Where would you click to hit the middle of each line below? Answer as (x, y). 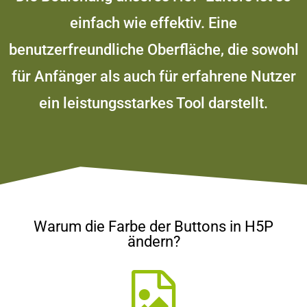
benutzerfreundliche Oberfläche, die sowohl (153, 49)
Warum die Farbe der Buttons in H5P (153, 226)
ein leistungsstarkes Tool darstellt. (153, 103)
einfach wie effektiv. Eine (153, 23)
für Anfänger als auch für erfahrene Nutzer (153, 76)
